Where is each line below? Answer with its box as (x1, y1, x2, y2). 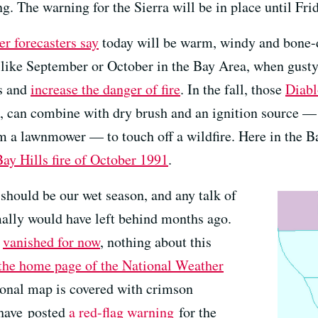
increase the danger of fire (31, 79, 180, 99)
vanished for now (3, 231, 100, 251)
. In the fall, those (180, 79, 285, 99)
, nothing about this (100, 231, 212, 251)
